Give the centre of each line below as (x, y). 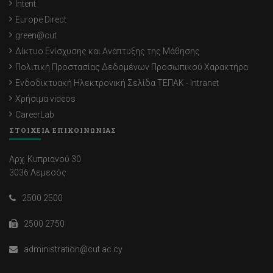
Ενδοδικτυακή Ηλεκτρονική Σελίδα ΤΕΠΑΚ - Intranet (117, 83)
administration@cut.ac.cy (73, 250)
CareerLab (35, 115)
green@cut (36, 36)
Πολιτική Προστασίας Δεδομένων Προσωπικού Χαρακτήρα (132, 67)
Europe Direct (41, 20)
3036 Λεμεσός (38, 173)
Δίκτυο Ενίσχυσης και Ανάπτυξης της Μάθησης (108, 51)
